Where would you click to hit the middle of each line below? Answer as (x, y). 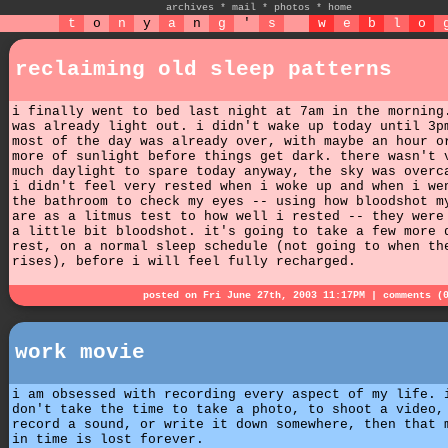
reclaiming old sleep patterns (203, 69)
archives (190, 7)
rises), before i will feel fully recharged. (184, 261)
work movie (80, 353)
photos (292, 7)
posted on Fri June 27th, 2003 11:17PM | (263, 296)
